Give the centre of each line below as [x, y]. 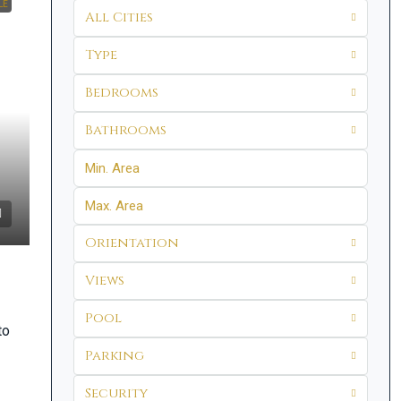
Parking [114, 356]
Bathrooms [125, 130]
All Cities [119, 17]
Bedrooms [121, 93]
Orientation [132, 243]
